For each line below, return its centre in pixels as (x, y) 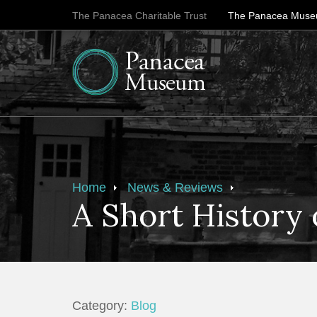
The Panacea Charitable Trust (139, 16)
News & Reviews (175, 188)
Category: (102, 306)
